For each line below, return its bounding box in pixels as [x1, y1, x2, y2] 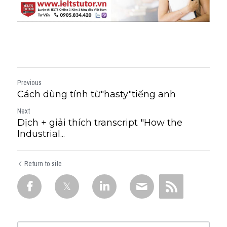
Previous [17, 78, 42, 87]
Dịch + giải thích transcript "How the [17, 117, 182, 128]
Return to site [24, 159, 62, 168]
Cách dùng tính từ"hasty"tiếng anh [17, 89, 176, 100]
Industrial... [17, 128, 65, 139]
